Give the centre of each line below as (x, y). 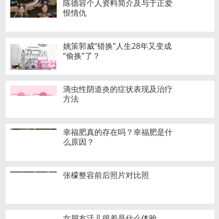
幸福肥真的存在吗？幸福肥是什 (118, 132)
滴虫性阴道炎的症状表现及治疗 (118, 89)
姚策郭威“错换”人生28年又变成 (117, 46)
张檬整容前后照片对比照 (106, 175)
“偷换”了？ (82, 56)
